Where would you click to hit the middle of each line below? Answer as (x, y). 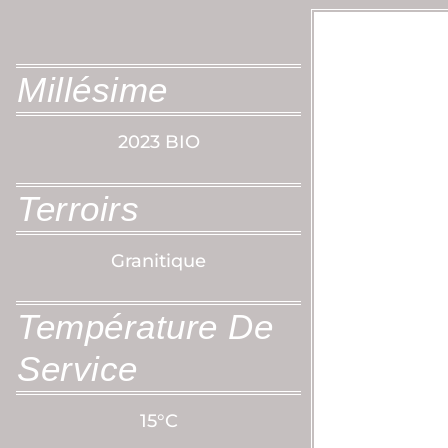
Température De (145, 326)
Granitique (158, 260)
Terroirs (78, 208)
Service (77, 368)
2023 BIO (158, 142)
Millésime (92, 90)
